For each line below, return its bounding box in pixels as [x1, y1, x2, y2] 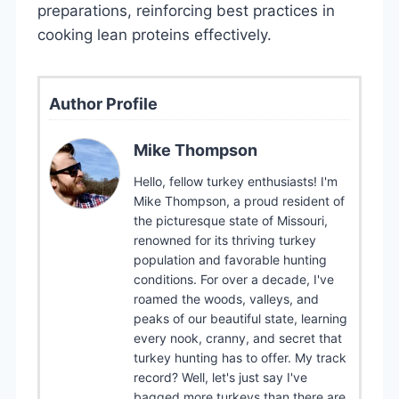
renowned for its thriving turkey [134, 232, 316, 248]
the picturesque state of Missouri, [134, 212, 328, 228]
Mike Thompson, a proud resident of [134, 192, 345, 208]
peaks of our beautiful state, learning [134, 310, 347, 326]
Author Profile [49, 94, 158, 113]
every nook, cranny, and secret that [134, 330, 342, 346]
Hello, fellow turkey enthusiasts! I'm [134, 173, 338, 189]
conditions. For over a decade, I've [134, 271, 334, 287]
